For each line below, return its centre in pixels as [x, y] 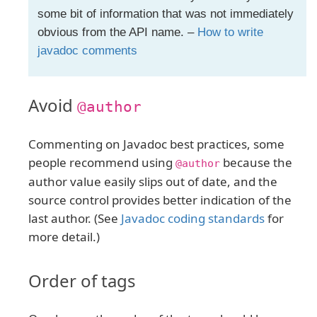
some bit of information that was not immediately [165, 14]
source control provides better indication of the [160, 200]
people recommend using [102, 163]
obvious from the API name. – [117, 33]
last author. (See [75, 219]
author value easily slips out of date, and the [153, 182]
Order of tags [82, 281]
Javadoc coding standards [193, 219]
